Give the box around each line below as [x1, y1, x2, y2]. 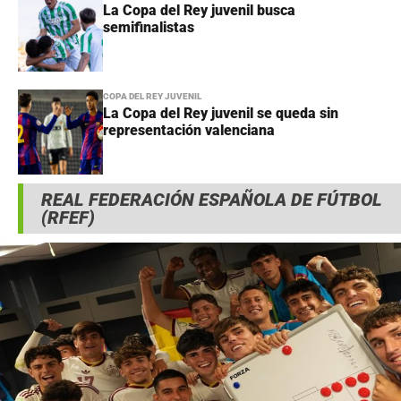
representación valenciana [103, 122, 275, 140]
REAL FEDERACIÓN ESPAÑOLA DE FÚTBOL [41, 189, 382, 211]
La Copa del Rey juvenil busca [103, 2, 295, 20]
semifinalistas [103, 19, 194, 37]
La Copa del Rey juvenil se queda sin [103, 105, 338, 123]
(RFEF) [41, 207, 95, 229]
